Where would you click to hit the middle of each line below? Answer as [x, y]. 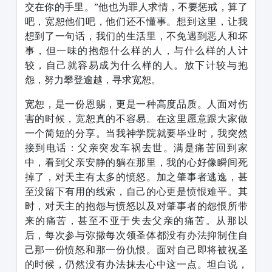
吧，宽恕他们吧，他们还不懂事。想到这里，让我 [136, 22]
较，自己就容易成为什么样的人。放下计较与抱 [136, 65]
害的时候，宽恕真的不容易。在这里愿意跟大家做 [136, 119]
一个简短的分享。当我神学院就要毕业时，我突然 [136, 133]
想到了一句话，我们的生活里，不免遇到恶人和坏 [136, 36]
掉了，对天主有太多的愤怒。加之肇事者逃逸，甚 [136, 177]
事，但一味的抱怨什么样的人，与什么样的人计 [136, 51]
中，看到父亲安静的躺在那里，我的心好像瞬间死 [136, 162]
